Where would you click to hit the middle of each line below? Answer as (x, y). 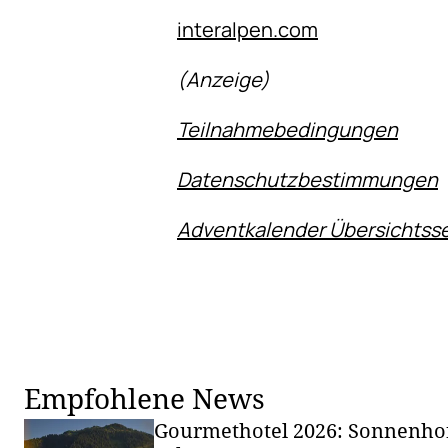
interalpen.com (247, 29)
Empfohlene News (144, 398)
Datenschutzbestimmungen (307, 179)
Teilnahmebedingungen (287, 129)
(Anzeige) (223, 79)
